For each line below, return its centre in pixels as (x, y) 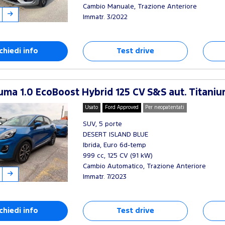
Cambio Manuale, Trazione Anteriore (140, 7)
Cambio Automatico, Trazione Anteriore (144, 166)
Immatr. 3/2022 (105, 17)
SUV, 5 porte (102, 124)
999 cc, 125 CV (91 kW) (118, 156)
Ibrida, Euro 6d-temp (114, 145)
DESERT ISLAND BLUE (115, 135)
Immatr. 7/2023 (104, 177)
